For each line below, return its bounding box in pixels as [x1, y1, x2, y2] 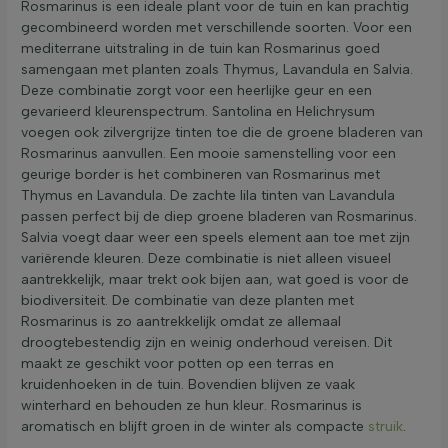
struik [368, 417, 403, 435]
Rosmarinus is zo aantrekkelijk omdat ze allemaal [21, 312, 341, 330]
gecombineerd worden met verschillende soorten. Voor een [21, 18, 412, 36]
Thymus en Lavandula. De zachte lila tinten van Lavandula [21, 186, 395, 204]
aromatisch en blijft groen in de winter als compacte [21, 417, 368, 435]
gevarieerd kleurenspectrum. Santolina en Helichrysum [21, 102, 375, 120]
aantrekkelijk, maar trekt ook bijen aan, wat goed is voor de [21, 270, 409, 288]
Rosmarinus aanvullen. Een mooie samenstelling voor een [21, 144, 396, 162]
